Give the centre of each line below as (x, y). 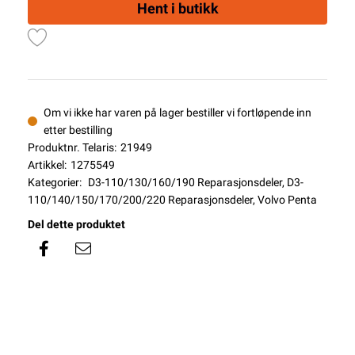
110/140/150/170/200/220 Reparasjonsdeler (140, 200)
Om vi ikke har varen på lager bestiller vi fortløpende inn (177, 113)
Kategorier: (55, 182)
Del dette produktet (76, 224)
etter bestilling (78, 130)
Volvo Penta (287, 200)
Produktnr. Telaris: (72, 147)
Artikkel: (47, 165)
